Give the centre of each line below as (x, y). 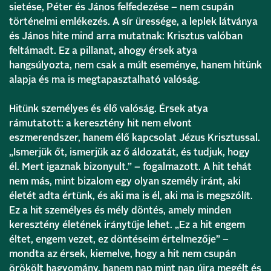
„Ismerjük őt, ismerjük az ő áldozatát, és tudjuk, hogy (129, 152)
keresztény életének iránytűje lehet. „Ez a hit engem (127, 225)
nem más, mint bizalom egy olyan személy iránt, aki (125, 181)
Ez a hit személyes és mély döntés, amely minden (120, 210)
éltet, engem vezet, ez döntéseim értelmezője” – (119, 239)
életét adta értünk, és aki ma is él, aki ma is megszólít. (131, 196)
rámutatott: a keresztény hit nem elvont (100, 123)
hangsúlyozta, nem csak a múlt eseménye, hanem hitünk (135, 65)
